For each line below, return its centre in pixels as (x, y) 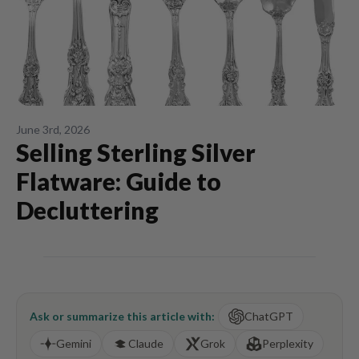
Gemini (74, 343)
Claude (146, 343)
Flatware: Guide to (119, 181)
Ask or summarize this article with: (122, 316)
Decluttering (87, 210)
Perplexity (288, 343)
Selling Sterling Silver (136, 152)
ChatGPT (269, 316)
